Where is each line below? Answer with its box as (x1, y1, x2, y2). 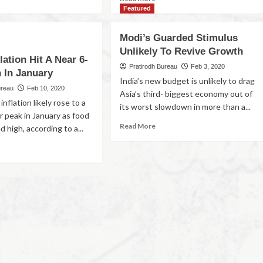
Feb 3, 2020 (191, 63, 225, 70)
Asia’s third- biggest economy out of (120, 89, 253, 99)
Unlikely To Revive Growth (120, 46, 244, 57)
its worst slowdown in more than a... (120, 102, 251, 112)
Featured (123, 5, 151, 12)
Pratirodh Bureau (129, 63, 178, 70)
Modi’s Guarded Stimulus (120, 32, 238, 43)
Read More (120, 122, 156, 130)
